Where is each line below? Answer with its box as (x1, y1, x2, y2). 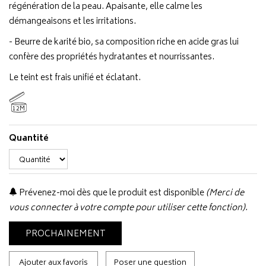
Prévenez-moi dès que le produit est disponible (17, 186, 204, 201)
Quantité (9, 131, 49, 146)
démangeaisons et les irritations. (9, 14, 136, 29)
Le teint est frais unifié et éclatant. (9, 71, 141, 85)
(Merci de (206, 186, 244, 201)
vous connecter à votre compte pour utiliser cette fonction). (9, 201, 248, 216)
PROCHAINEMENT (25, 227, 106, 242)
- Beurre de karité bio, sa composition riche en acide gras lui (9, 35, 239, 50)
